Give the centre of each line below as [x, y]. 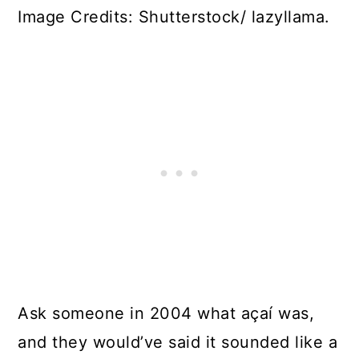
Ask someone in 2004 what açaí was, [166, 314]
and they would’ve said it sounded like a [178, 343]
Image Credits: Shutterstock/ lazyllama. [174, 17]
